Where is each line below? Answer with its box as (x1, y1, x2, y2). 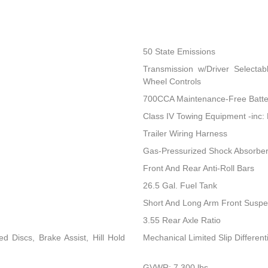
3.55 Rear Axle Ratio (142, 215, 221, 226)
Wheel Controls (142, 77, 201, 87)
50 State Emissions (142, 47, 215, 57)
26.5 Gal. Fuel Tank (142, 181, 217, 191)
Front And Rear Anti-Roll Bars (142, 163, 254, 173)
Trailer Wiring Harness (142, 129, 227, 139)
